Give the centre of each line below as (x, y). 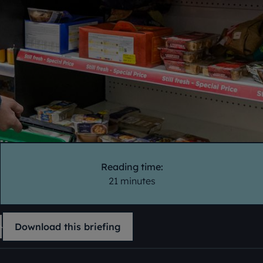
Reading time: (132, 167)
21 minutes (132, 181)
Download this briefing (68, 227)
